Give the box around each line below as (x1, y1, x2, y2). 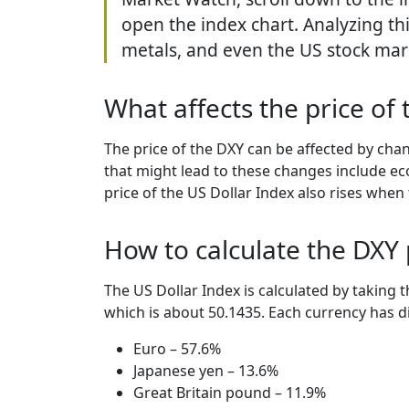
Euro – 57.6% (133, 338, 221, 359)
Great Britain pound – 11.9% (133, 382, 326, 403)
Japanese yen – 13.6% (133, 360, 278, 381)
